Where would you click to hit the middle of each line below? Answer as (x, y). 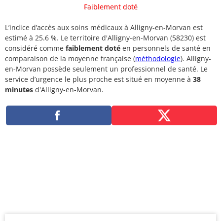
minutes (19, 90)
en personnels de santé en (166, 48)
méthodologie (158, 58)
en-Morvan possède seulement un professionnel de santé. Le (106, 69)
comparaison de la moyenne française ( (70, 58)
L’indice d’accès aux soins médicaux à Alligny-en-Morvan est (104, 27)
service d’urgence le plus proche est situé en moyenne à (99, 79)
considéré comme (35, 48)
